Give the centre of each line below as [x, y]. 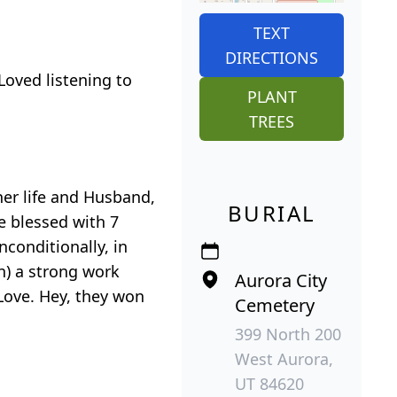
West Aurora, [284, 358]
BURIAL [272, 213]
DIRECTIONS [272, 57]
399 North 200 [288, 334]
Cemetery [275, 305]
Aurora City [281, 280]
